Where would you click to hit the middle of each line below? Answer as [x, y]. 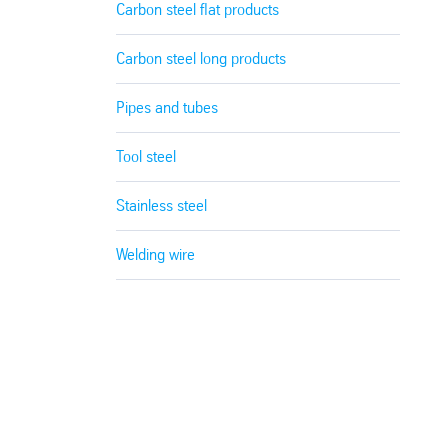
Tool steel [146, 156]
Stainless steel [162, 205]
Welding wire [156, 254]
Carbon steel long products [201, 58]
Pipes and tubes [167, 107]
